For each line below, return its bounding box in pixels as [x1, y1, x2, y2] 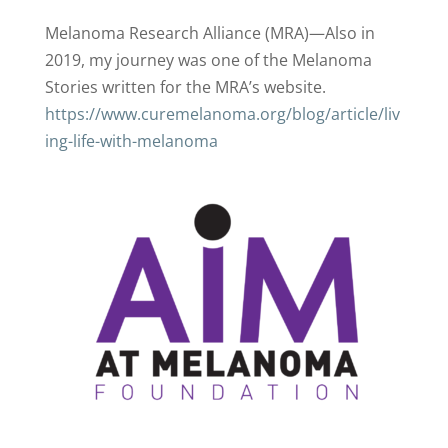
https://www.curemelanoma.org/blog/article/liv [44, 103, 400, 125]
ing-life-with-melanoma [44, 130, 218, 152]
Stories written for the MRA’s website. [44, 76, 326, 98]
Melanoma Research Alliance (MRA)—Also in [44, 22, 375, 44]
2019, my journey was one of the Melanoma [44, 49, 372, 71]
